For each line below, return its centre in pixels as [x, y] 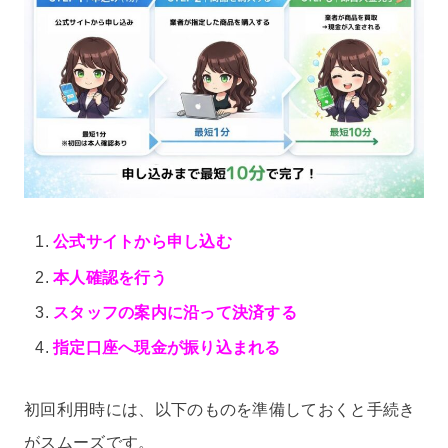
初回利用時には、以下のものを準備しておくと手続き [220, 409]
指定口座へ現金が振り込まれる [167, 347]
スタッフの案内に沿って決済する [175, 312]
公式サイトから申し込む [142, 242]
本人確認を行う [110, 277]
